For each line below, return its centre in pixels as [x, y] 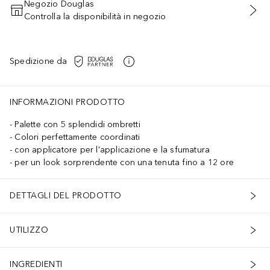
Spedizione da [39, 61]
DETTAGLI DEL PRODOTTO [66, 196]
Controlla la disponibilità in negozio [95, 16]
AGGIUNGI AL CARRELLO [135, 17]
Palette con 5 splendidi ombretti [77, 124]
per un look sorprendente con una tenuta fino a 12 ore [124, 162]
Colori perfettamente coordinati [77, 137]
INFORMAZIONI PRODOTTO [67, 102]
